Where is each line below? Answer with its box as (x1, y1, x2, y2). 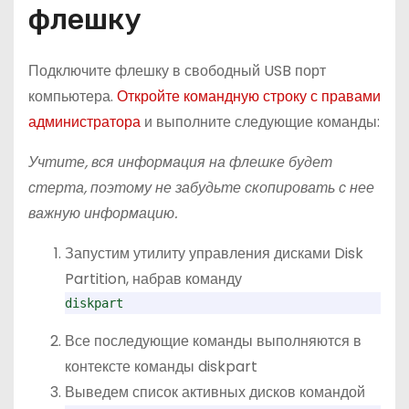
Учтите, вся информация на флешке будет (28, 152, 332, 173)
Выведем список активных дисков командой (65, 382, 365, 403)
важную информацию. (28, 203, 177, 224)
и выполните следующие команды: (144, 111, 380, 132)
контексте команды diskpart (65, 356, 257, 377)
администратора (28, 111, 144, 132)
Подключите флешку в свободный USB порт (28, 60, 326, 81)
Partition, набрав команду (65, 268, 242, 289)
